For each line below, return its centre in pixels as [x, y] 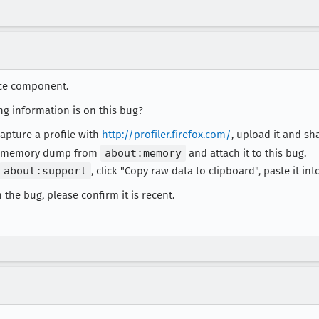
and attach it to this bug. [246, 153]
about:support [45, 171]
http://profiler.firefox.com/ [167, 134]
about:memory [143, 153]
